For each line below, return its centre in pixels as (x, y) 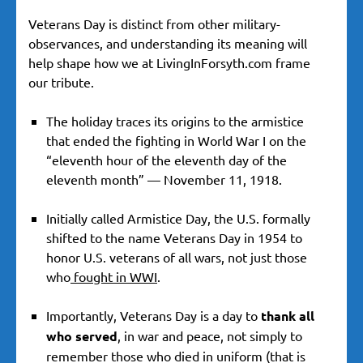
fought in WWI (114, 277)
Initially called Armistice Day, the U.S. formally (178, 218)
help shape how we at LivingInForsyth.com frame (169, 63)
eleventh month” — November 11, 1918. (166, 179)
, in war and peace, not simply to (210, 336)
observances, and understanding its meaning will (168, 43)
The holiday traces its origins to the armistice (175, 121)
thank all (288, 316)
